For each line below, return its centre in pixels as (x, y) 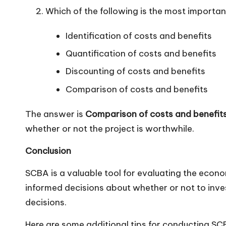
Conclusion (48, 151)
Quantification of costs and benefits (141, 53)
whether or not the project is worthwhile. (110, 128)
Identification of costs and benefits (139, 36)
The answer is (55, 114)
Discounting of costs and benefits (135, 71)
